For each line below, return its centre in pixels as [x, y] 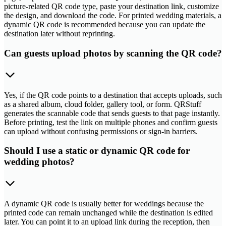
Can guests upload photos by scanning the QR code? [113, 53]
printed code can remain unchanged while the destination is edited [108, 213]
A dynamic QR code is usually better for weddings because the [104, 204]
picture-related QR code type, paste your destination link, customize [111, 7]
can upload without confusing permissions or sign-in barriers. [101, 131]
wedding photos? [39, 162]
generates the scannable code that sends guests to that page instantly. [112, 113]
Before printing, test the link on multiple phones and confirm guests [111, 122]
